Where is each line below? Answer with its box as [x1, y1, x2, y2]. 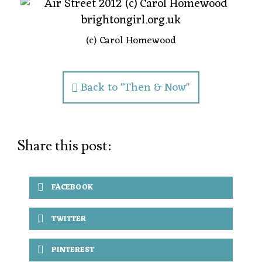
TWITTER [51, 212, 87, 226]
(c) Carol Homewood [86, 32, 176, 50]
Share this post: [18, 136, 111, 156]
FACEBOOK [51, 181, 94, 195]
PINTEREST [51, 243, 95, 257]
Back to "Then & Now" [81, 77, 189, 98]
